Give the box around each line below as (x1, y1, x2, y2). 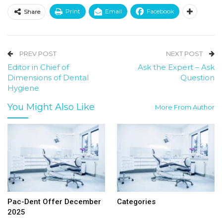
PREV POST (18, 49, 56, 57)
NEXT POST (166, 49, 204, 57)
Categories (117, 197, 156, 207)
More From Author (155, 103, 215, 111)
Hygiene (7, 83, 39, 93)
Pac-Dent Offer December (7, 197, 101, 207)
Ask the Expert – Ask (138, 62, 215, 72)
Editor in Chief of (7, 62, 69, 72)
